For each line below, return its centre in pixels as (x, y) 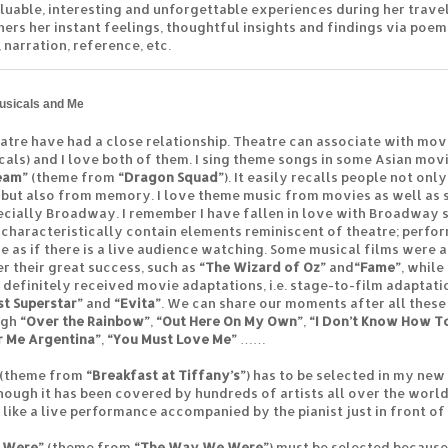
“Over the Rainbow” (85, 320)
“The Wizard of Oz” (262, 266)
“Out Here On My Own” (229, 320)
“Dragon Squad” (169, 176)
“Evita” (137, 302)
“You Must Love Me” (172, 338)
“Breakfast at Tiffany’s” (166, 374)
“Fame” (377, 266)
